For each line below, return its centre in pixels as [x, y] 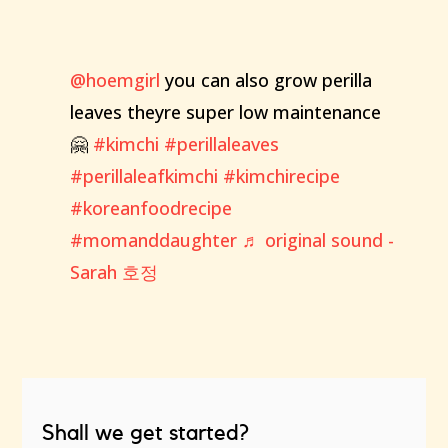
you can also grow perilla [265, 80]
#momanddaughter [153, 240]
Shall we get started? [146, 433]
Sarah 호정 [113, 272]
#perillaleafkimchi [143, 176]
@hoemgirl [114, 80]
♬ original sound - [317, 240]
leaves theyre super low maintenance [225, 112]
